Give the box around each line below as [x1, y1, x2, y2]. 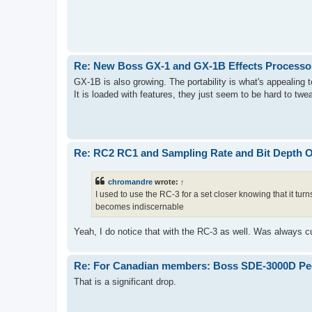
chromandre [108, 177, 153, 186]
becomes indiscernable [95, 201, 184, 212]
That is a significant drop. [74, 276, 176, 287]
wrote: [153, 177, 180, 186]
